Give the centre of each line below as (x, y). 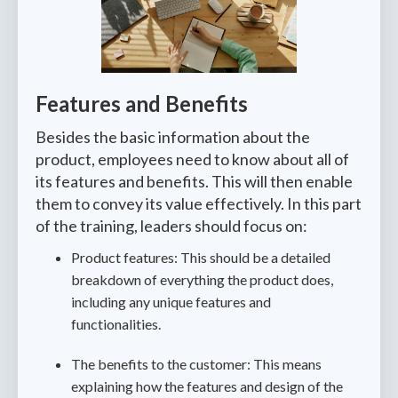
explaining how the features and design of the (207, 386)
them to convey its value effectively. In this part (199, 203)
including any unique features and (171, 302)
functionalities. (117, 324)
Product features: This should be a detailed (201, 257)
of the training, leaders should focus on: (171, 226)
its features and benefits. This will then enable (194, 181)
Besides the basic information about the (173, 137)
